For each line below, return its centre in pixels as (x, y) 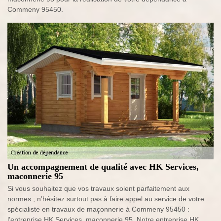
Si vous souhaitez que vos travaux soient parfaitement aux (98, 189)
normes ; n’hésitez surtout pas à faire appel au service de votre (106, 199)
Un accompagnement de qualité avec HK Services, (103, 167)
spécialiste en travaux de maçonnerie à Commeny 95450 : (98, 209)
